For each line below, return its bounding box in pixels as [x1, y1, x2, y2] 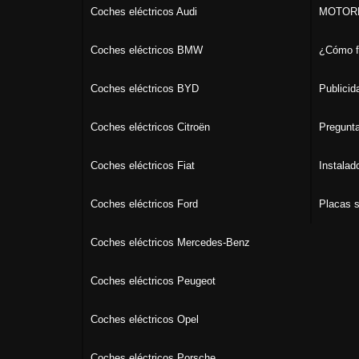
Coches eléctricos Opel [91, 313, 199, 325]
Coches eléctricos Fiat [91, 159, 195, 171]
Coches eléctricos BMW [91, 43, 203, 56]
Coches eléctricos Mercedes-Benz [91, 236, 250, 248]
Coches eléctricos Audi [91, 5, 197, 18]
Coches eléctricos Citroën [91, 120, 210, 133]
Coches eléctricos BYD [91, 82, 199, 95]
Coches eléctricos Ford [91, 197, 198, 210]
